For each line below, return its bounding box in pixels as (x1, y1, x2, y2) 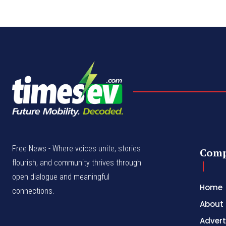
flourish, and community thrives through (12, 157, 141, 167)
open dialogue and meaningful (12, 172, 109, 182)
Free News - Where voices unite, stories (12, 143, 141, 153)
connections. (12, 186, 54, 196)
